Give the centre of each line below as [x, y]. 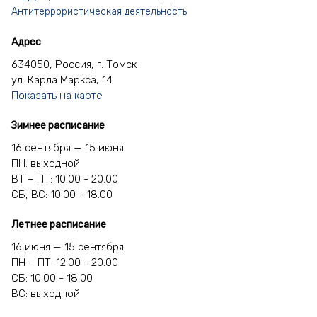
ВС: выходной [46, 294]
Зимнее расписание [58, 126]
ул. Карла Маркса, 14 [62, 80]
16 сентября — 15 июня [68, 148]
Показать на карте [57, 96]
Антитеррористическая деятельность [99, 12]
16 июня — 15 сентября [68, 247]
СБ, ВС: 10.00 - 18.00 [62, 195]
